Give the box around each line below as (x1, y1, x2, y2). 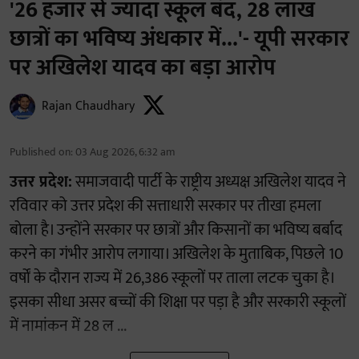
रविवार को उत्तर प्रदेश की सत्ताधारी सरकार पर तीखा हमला (10, 192, 321, 220)
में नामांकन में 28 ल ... (10, 313, 127, 341)
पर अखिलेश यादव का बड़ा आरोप (10, 49, 276, 87)
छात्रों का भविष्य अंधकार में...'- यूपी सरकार (10, 20, 349, 58)
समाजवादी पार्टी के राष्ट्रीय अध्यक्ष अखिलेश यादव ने (72, 168, 346, 196)
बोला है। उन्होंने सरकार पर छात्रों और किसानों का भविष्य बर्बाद (10, 216, 342, 244)
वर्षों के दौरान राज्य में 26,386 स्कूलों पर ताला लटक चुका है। (10, 264, 334, 292)
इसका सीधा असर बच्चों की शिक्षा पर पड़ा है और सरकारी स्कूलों (10, 288, 346, 317)
